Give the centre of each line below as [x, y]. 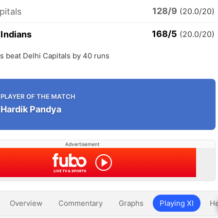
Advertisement [82, 144]
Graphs [131, 203]
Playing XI [177, 203]
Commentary [81, 203]
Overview [26, 203]
